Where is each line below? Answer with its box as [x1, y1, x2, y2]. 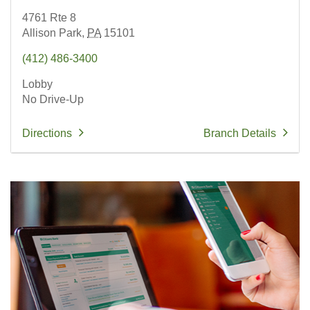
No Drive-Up [22, 93, 84, 105]
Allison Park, [22, 26, 84, 39]
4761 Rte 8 [22, 11, 76, 24]
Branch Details [203, 127, 276, 139]
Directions [22, 127, 72, 139]
